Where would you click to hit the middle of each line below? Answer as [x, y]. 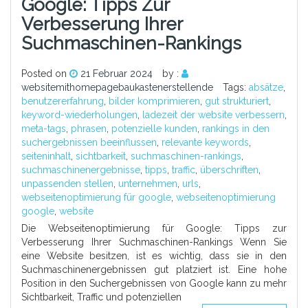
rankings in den [236, 129]
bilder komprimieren [154, 101]
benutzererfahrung [63, 101]
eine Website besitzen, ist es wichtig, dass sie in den [154, 256]
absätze [266, 88]
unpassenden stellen [67, 184]
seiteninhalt [46, 156]
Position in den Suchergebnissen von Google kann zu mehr [154, 284]
